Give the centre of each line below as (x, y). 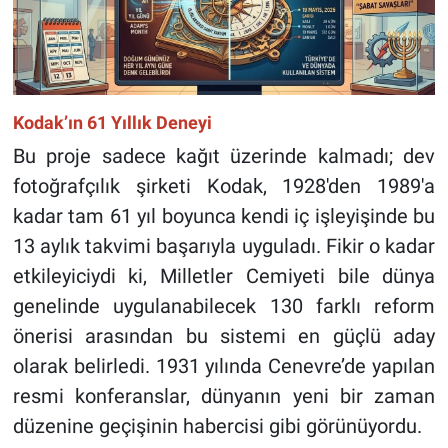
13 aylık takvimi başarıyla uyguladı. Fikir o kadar (224, 246)
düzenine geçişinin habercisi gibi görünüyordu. (217, 426)
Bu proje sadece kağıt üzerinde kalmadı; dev (224, 156)
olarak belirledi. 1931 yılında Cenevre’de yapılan (224, 366)
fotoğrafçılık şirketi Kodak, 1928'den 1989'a (224, 186)
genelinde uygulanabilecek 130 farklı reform (224, 306)
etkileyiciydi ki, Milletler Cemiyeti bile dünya (224, 276)
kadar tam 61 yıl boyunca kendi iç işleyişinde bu (224, 216)
